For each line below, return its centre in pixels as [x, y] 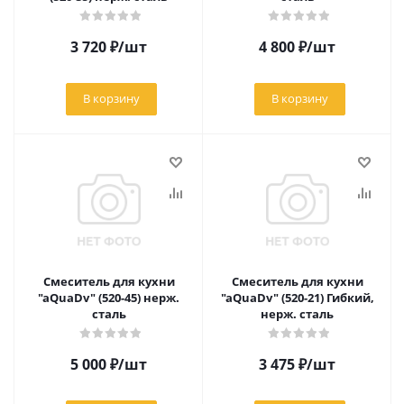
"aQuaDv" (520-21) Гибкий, [297, 298]
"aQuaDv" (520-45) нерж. [109, 298]
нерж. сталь [297, 314]
